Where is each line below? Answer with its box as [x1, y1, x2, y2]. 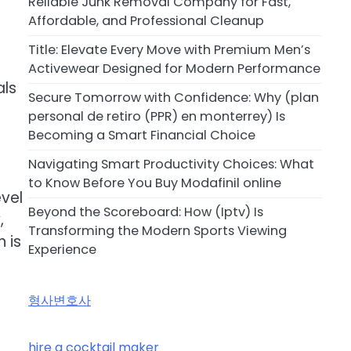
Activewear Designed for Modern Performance [28, 60, 320, 78]
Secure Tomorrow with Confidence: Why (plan [28, 89, 319, 107]
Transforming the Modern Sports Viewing [28, 222, 287, 241]
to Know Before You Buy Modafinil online [28, 174, 281, 193]
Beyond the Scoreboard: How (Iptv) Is [28, 203, 263, 222]
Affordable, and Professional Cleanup [28, 12, 264, 31]
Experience [28, 241, 96, 259]
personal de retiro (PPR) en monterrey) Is [28, 107, 285, 126]
